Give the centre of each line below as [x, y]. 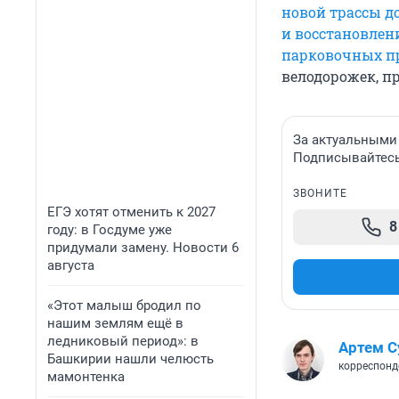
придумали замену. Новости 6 [143, 248]
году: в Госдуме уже [110, 230]
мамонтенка [86, 377]
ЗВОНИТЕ [320, 194]
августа [71, 265]
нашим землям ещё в [115, 323]
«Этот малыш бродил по [124, 305]
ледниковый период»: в [123, 341]
